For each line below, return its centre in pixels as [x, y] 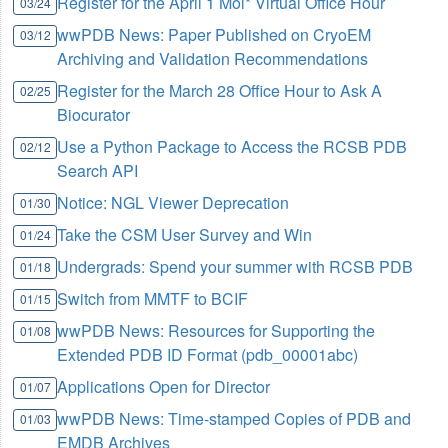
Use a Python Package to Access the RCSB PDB [232, 147]
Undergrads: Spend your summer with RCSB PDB [235, 267]
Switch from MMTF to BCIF [153, 299]
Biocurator [94, 115]
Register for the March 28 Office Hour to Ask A [220, 91]
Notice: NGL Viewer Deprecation [173, 203]
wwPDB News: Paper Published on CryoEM [214, 35]
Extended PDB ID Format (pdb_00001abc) [208, 355]
